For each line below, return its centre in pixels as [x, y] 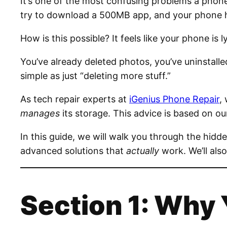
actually [143, 151]
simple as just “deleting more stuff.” [96, 76]
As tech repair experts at [75, 99]
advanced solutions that [73, 151]
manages [40, 113]
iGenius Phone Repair [174, 99]
